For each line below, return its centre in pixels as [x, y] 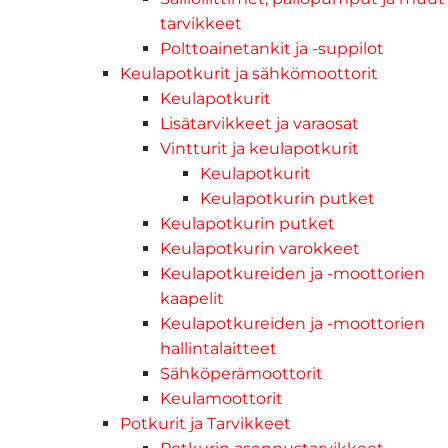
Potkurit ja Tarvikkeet [205, 423]
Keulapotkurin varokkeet [260, 248]
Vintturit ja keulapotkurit [259, 148]
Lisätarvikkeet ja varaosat [259, 123]
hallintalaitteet [218, 348]
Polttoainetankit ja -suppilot [272, 48]
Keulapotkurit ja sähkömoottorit [249, 73]
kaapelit [192, 298]
